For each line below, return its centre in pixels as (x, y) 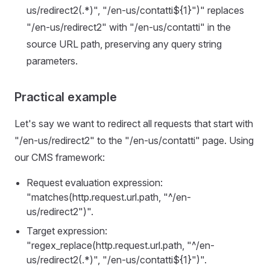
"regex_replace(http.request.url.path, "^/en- (121, 245)
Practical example (66, 97)
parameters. (52, 61)
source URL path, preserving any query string (124, 44)
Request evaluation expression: (95, 183)
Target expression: (67, 231)
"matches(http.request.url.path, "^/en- (109, 197)
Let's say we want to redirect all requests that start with (134, 124)
